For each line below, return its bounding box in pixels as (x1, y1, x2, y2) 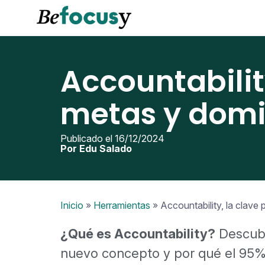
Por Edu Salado (60, 142, 132, 154)
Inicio (60, 199, 83, 211)
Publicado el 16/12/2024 (60, 132, 164, 144)
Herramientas (93, 199, 150, 211)
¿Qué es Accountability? (60, 225, 215, 241)
